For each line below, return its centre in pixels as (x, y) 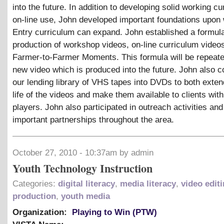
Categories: (35, 183)
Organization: (41, 212)
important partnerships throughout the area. (93, 120)
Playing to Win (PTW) (114, 212)
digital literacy (86, 183)
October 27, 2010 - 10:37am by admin (83, 152)
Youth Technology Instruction (82, 168)
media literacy (148, 183)
